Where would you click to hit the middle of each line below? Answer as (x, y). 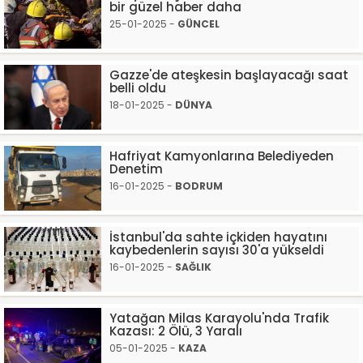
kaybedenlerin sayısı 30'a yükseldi (217, 250)
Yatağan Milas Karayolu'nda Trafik (219, 318)
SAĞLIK (193, 267)
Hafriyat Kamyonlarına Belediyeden (222, 156)
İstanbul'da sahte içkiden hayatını (218, 237)
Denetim (136, 169)
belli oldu (138, 88)
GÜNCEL (199, 24)
